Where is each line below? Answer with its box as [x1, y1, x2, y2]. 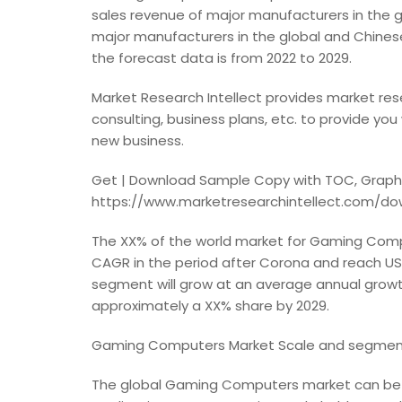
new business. [92, 131, 184, 150]
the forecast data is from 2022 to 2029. [92, 48, 352, 67]
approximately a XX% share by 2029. [92, 296, 329, 315]
